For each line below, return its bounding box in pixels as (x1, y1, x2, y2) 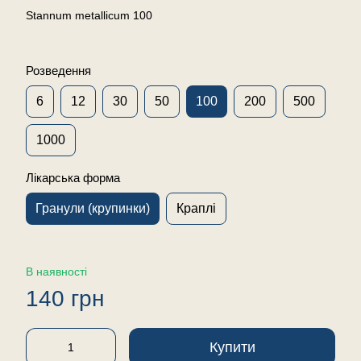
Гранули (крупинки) (35, 201, 150, 215)
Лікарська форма (26, 170, 120, 185)
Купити (209, 338, 255, 355)
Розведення (26, 63, 91, 77)
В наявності (26, 264, 87, 278)
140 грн (26, 285, 104, 311)
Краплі (176, 201, 216, 215)
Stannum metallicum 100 (26, 8, 152, 22)
